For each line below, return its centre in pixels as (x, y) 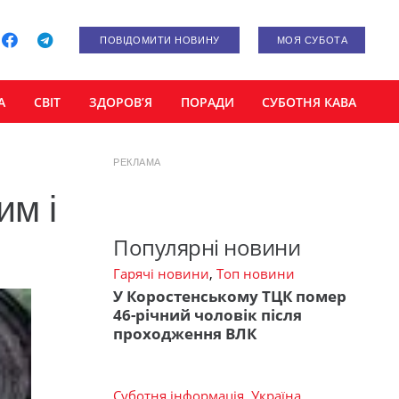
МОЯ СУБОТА (312, 40)
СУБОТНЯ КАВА (309, 102)
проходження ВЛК (185, 334)
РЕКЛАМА (137, 162)
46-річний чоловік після (208, 315)
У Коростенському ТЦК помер (230, 297)
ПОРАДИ (207, 102)
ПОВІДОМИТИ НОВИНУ (160, 40)
